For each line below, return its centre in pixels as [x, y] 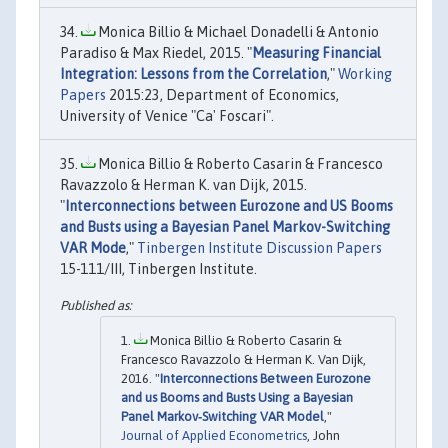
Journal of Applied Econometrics [214, 435]
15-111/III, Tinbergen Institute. [158, 269]
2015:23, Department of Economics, [222, 95]
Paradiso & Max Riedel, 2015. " [156, 53]
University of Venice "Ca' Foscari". [167, 116]
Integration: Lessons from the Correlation [193, 74]
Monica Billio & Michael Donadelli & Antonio [237, 32]
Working [365, 74]
